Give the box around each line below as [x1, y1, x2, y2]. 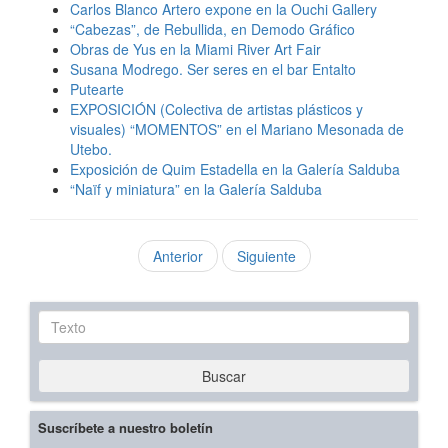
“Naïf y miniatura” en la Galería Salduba [70, 179, 322, 200]
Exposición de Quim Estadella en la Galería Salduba [70, 159, 400, 180]
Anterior [152, 246, 203, 267]
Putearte [70, 79, 124, 100]
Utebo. [70, 139, 112, 160]
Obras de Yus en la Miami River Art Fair [70, 39, 321, 60]
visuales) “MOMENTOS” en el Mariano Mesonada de [70, 119, 404, 140]
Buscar [202, 366, 246, 387]
